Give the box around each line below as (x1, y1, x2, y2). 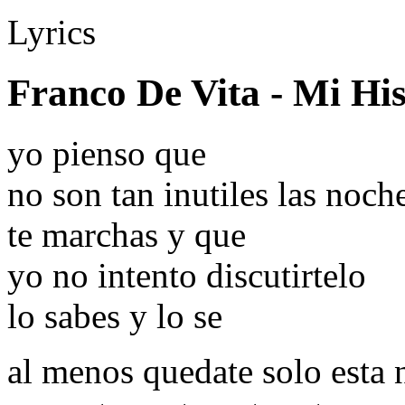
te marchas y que (7, 214, 246, 254)
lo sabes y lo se (7, 296, 222, 335)
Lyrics (7, 12, 96, 52)
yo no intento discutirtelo (7, 255, 366, 295)
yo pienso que (7, 133, 206, 173)
